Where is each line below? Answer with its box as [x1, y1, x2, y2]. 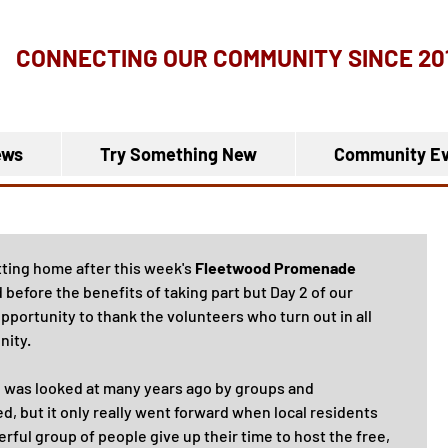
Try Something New [100, 143, 257, 165]
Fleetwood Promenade [195, 258, 359, 277]
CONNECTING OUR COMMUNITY [16, 43, 348, 72]
